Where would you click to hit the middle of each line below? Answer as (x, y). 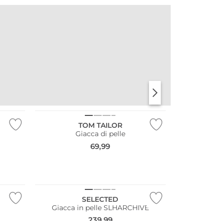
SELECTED (100, 199)
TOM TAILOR (100, 126)
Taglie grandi (58, 101)
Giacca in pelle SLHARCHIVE (100, 207)
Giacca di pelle (100, 134)
